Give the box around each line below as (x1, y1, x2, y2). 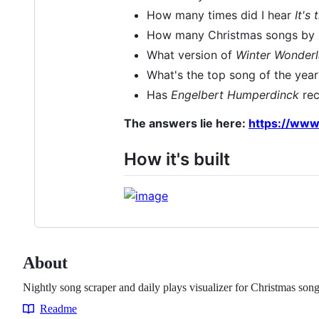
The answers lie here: (124, 115, 249, 130)
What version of (147, 47, 236, 62)
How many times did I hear (147, 7, 295, 22)
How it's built (124, 148, 230, 169)
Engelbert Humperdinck (171, 87, 299, 102)
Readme (40, 302, 77, 315)
